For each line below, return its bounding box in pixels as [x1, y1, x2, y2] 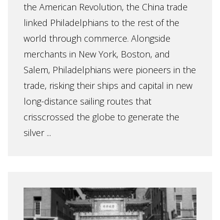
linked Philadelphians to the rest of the [24, 17, 179, 28]
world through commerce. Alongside [24, 32, 170, 44]
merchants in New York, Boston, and [24, 48, 170, 60]
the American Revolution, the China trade [24, 1, 188, 13]
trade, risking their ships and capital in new [24, 80, 192, 91]
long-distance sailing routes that [24, 95, 151, 107]
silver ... [24, 127, 51, 138]
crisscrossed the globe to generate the [24, 111, 179, 123]
